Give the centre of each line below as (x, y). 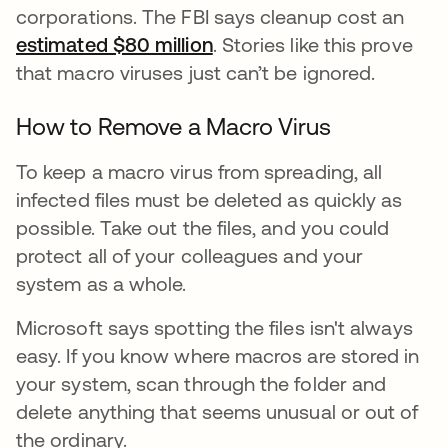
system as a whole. (104, 283)
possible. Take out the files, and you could (203, 227)
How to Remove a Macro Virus (176, 126)
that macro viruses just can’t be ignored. (196, 72)
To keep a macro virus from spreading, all (199, 171)
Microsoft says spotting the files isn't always (214, 327)
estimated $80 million (114, 44)
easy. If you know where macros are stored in (218, 355)
